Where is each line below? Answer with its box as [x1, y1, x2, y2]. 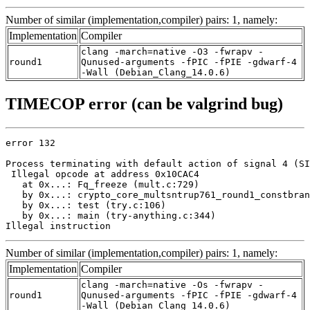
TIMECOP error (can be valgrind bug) [6, 95, 283, 113]
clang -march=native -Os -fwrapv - [81, 280, 264, 290]
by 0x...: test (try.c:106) [6, 200, 166, 210]
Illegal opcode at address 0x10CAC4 [6, 169, 199, 179]
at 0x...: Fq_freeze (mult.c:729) [6, 179, 199, 190]
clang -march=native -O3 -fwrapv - [81, 46, 264, 57]
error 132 [6, 138, 55, 148]
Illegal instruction [6, 221, 111, 231]
